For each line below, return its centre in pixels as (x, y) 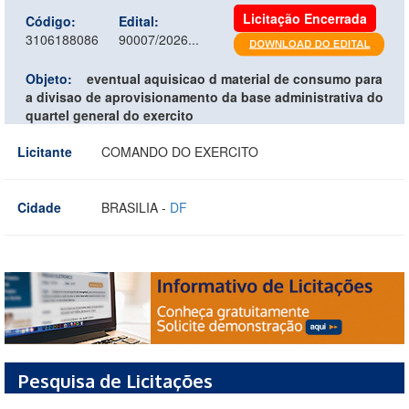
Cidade (39, 207)
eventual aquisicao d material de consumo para (235, 78)
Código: (51, 21)
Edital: (139, 21)
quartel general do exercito (110, 115)
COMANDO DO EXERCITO (180, 151)
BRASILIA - (136, 207)
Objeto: (49, 78)
